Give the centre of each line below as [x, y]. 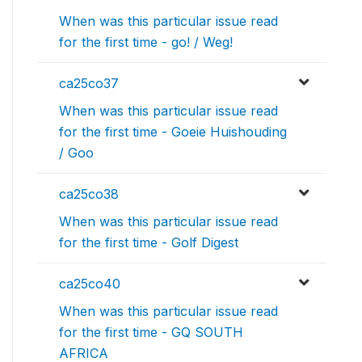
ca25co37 [89, 83]
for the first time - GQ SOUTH [151, 332]
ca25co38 [89, 194]
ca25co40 [90, 284]
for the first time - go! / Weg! [146, 42]
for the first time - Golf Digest [149, 242]
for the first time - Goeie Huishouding [173, 132]
